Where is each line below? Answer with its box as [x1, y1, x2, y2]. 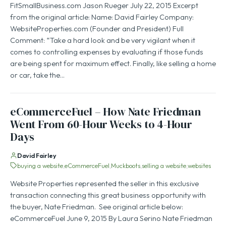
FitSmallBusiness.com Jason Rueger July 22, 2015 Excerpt [10, 2, 198, 11]
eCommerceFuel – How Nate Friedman [10, 105, 201, 120]
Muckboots [111, 162, 140, 171]
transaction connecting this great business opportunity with [10, 191, 206, 201]
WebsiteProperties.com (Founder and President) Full [10, 25, 184, 34]
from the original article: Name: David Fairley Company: [10, 13, 194, 23]
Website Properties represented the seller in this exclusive [10, 180, 199, 189]
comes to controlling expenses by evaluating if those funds [10, 48, 203, 58]
